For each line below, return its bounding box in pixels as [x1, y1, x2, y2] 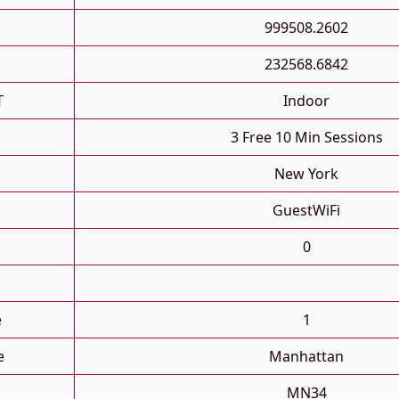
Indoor [283, 91, 330, 111]
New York [274, 164, 338, 184]
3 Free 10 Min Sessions [230, 127, 383, 148]
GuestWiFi [273, 200, 340, 221]
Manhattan [269, 346, 344, 367]
